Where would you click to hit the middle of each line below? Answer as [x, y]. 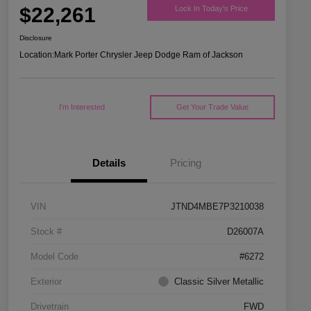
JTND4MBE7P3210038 [217, 207]
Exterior [46, 282]
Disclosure [36, 38]
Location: [37, 55]
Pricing [185, 163]
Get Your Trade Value [212, 107]
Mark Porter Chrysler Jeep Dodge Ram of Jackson [149, 55]
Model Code [54, 257]
